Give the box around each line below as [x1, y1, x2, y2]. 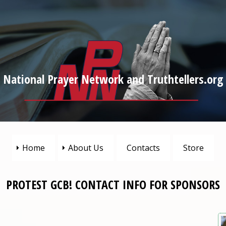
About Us [68, 142, 103, 154]
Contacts [127, 142, 160, 154]
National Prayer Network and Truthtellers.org [3, 71, 223, 88]
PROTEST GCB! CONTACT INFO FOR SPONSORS [6, 176, 220, 193]
